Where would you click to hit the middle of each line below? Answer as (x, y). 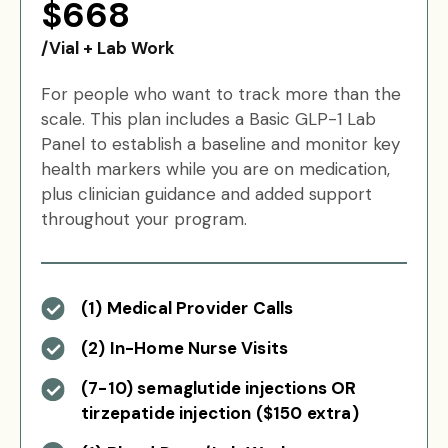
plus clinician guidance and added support (206, 194)
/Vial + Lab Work (107, 48)
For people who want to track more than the (221, 94)
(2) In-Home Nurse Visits (185, 348)
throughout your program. (144, 219)
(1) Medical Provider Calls (187, 308)
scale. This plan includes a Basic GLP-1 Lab (208, 119)
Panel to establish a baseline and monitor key (220, 144)
